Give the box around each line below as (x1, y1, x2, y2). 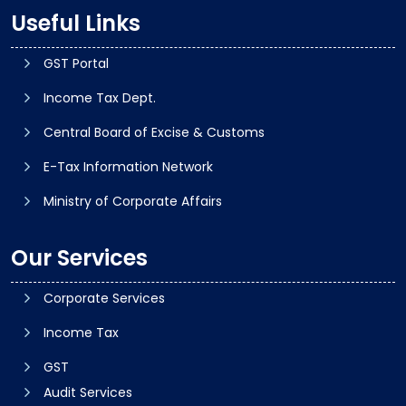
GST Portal (43, 53, 109, 72)
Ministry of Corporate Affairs (43, 191, 222, 210)
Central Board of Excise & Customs (43, 122, 265, 141)
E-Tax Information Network (43, 157, 213, 176)
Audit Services (43, 382, 132, 401)
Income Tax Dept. (43, 88, 156, 107)
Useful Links (11, 7, 140, 38)
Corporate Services (43, 288, 165, 307)
